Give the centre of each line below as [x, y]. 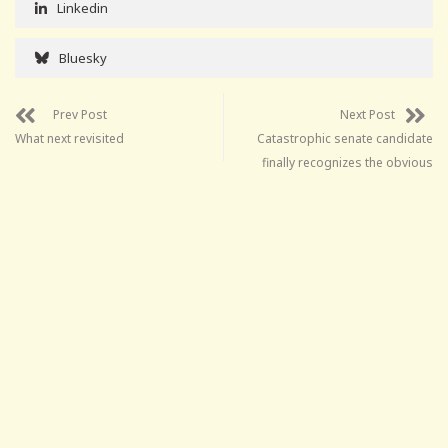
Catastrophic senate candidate [345, 138]
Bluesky [83, 57]
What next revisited [69, 138]
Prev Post [80, 114]
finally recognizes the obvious [347, 162]
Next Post [367, 114]
